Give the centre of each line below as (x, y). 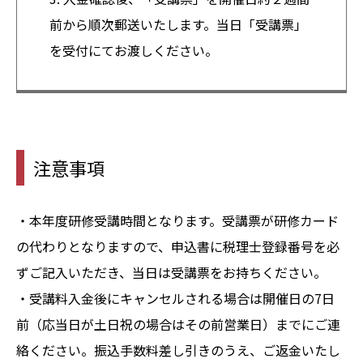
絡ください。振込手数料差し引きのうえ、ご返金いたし (178, 350)
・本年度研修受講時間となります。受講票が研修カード (177, 220)
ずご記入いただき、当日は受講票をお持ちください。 (171, 272)
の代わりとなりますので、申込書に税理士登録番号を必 (178, 246)
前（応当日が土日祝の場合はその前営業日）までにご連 (178, 324)
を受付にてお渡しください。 (134, 50)
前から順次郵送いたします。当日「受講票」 (178, 24)
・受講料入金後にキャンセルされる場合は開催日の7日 (175, 298)
